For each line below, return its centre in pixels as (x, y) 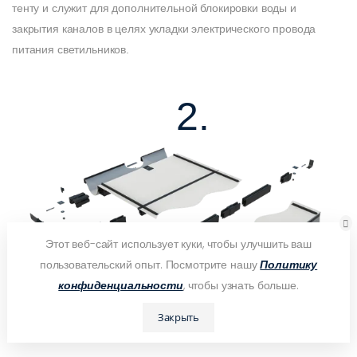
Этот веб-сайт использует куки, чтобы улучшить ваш (178, 243)
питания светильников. (71, 50)
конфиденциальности (121, 285)
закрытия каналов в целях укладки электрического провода (164, 29)
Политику (289, 264)
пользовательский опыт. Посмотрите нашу (150, 264)
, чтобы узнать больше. (241, 285)
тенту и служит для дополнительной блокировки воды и (154, 8)
